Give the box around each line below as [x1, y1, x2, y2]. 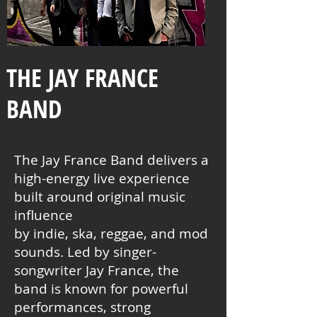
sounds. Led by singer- [14, 243, 156, 261]
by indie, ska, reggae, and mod [14, 224, 208, 243]
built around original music [14, 188, 185, 206]
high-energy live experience [14, 169, 190, 188]
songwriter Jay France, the [14, 261, 179, 279]
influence [14, 206, 73, 224]
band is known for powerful [14, 279, 188, 298]
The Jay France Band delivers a [14, 151, 209, 169]
